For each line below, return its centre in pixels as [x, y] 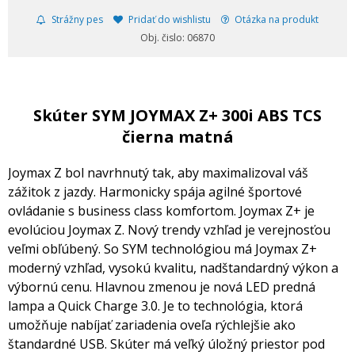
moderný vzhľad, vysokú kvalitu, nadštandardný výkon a [173, 268]
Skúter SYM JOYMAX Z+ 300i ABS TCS [177, 116]
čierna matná [177, 137]
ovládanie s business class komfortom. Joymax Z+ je [161, 211]
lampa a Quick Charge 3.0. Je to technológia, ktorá [155, 306]
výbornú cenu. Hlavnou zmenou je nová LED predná [162, 287]
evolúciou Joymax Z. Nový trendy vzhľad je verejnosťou [169, 230]
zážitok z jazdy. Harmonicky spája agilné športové [155, 192]
